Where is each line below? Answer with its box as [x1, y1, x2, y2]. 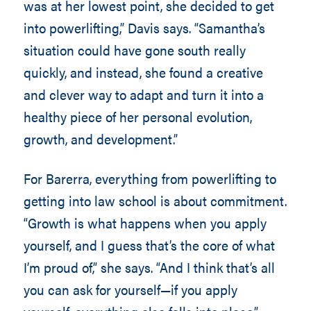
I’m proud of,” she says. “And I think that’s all [23, 257, 275, 277]
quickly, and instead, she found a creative [23, 62, 263, 82]
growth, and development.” [23, 128, 178, 149]
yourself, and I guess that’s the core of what [23, 235, 275, 255]
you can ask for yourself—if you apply [23, 279, 237, 299]
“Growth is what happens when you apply [23, 212, 267, 233]
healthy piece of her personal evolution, [23, 106, 252, 126]
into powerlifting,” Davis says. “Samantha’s [23, 17, 265, 37]
